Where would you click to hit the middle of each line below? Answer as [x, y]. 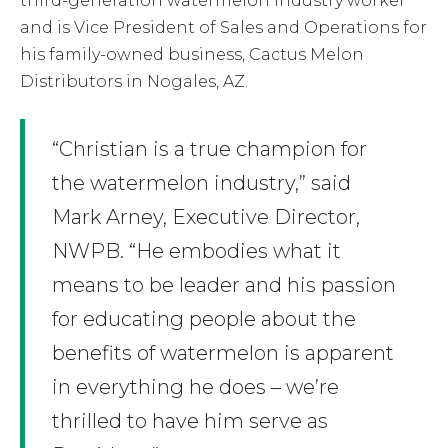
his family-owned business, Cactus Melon [192, 54]
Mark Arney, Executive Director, [206, 217]
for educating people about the [204, 319]
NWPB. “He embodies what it [196, 251]
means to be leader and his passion [224, 285]
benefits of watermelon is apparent [223, 353]
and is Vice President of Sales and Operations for [223, 27]
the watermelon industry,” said [201, 183]
